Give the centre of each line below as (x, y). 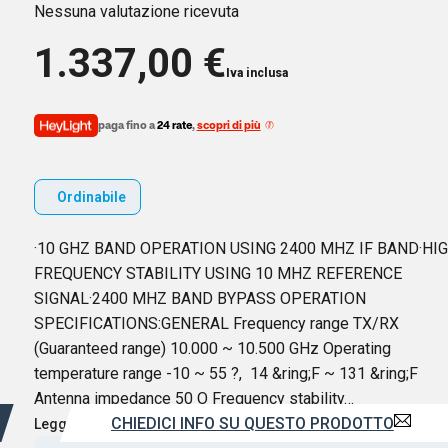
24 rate (174, 125)
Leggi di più (72, 423)
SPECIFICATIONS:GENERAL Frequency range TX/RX (216, 323)
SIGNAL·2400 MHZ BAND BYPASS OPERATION (199, 298)
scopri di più (228, 125)
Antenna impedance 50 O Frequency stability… (193, 398)
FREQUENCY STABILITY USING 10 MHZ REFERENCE (217, 273)
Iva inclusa (256, 73)
